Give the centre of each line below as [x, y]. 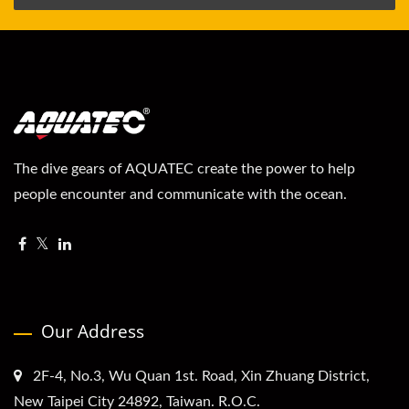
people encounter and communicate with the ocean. [180, 195]
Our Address [93, 332]
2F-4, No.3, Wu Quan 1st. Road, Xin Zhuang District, [201, 377]
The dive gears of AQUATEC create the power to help [184, 169]
